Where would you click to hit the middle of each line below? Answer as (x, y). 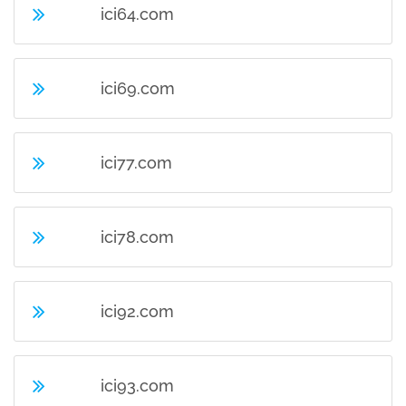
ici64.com (138, 14)
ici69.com (138, 88)
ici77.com (137, 163)
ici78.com (138, 237)
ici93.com (138, 386)
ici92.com (138, 311)
